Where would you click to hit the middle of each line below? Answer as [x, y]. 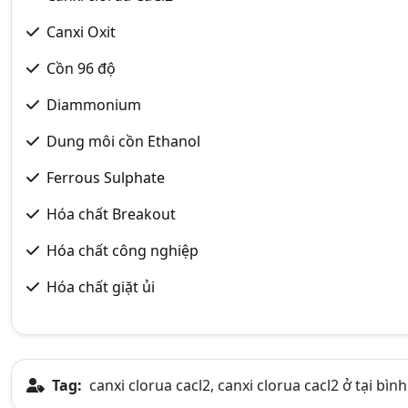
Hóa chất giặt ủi [101, 286]
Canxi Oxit [81, 31]
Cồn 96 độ [81, 68]
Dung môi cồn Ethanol [123, 141]
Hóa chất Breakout [111, 214]
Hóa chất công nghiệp [122, 250]
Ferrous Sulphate [106, 177]
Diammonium [94, 104]
